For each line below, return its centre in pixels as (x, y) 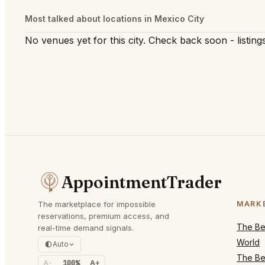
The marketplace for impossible (97, 204)
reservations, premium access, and (104, 216)
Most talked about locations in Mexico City (114, 18)
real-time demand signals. (86, 228)
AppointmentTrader (142, 182)
